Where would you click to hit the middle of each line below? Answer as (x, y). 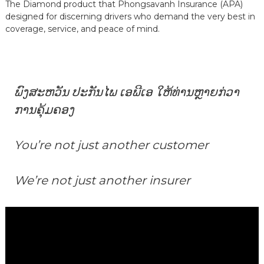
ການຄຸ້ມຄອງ (44, 110)
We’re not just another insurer (102, 181)
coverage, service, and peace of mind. (82, 29)
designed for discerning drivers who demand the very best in (130, 17)
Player (17, 225)
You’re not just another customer (111, 145)
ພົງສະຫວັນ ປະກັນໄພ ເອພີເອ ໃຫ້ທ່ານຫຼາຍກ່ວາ (126, 92)
